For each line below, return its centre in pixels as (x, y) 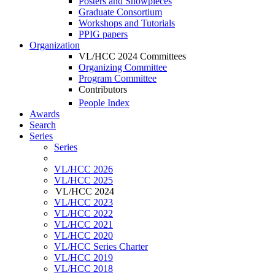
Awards (45, 114)
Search (43, 125)
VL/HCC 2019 (83, 258)
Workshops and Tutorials (127, 23)
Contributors (103, 89)
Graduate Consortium (120, 12)
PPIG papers (103, 34)
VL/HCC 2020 (83, 236)
